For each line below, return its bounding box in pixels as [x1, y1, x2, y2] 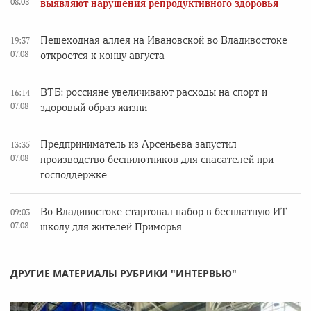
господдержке [40, 169, 107, 180]
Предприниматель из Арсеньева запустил [40, 139, 237, 150]
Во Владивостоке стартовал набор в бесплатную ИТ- [40, 206, 289, 217]
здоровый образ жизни [40, 102, 147, 113]
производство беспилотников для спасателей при [40, 154, 274, 165]
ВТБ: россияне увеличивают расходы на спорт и [40, 87, 267, 98]
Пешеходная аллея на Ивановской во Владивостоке [40, 35, 287, 46]
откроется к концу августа [40, 50, 165, 61]
